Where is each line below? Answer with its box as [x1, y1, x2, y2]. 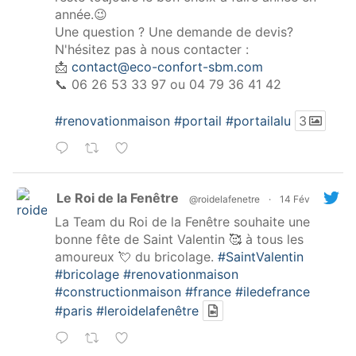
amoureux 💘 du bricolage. [55, 249, 218, 265]
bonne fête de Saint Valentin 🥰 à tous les [55, 231, 304, 248]
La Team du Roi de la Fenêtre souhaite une [55, 214, 310, 230]
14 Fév [280, 193, 310, 206]
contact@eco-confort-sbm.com [72, 59, 263, 75]
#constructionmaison [55, 284, 181, 300]
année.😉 [55, 6, 107, 23]
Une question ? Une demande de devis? [55, 24, 293, 41]
